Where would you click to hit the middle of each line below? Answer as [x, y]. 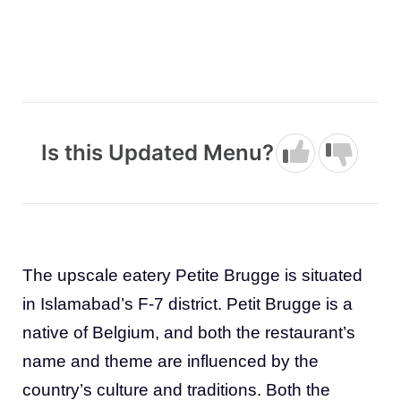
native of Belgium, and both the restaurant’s [189, 332]
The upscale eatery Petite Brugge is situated [192, 275]
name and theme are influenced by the [171, 361]
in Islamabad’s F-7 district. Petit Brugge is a [188, 303]
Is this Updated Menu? [158, 152]
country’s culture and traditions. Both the [176, 389]
